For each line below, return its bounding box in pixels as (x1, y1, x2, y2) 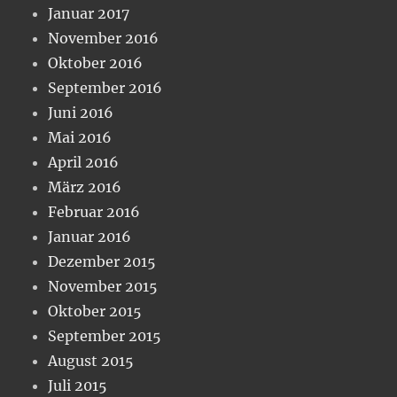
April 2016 (48, 152, 120, 171)
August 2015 (48, 351, 135, 370)
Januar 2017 (48, 4, 130, 22)
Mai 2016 (48, 128, 113, 146)
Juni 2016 (48, 103, 114, 121)
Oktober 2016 (48, 53, 144, 72)
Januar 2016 (48, 227, 132, 245)
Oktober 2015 (48, 301, 143, 320)
